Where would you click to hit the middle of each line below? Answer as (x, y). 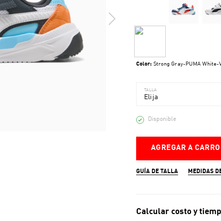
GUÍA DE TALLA (157, 172)
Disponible (162, 119)
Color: (144, 64)
